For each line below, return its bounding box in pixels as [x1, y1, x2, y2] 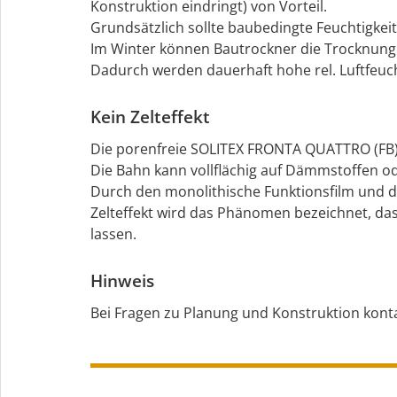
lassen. [90, 224, 136, 245]
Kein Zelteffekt [90, 105, 210, 129]
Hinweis [90, 269, 154, 293]
